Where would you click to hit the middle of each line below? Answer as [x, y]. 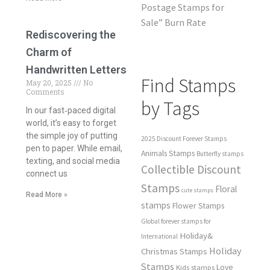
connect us [46, 173]
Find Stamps [188, 85]
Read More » [46, 194]
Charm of [49, 52]
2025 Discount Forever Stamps [184, 139]
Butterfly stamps [220, 154]
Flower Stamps [198, 206]
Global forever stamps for [176, 221]
